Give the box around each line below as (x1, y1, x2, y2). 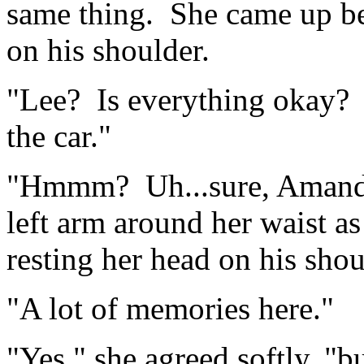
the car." (6, 119, 111, 154)
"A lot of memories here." (6, 291, 334, 327)
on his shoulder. (6, 32, 210, 68)
